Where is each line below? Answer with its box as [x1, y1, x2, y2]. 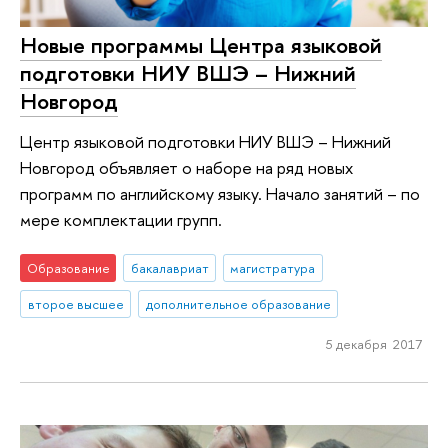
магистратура [230, 259, 316, 278]
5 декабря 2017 [325, 334, 422, 353]
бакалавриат [130, 259, 209, 278]
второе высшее [27, 295, 124, 314]
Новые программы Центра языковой [20, 30, 382, 61]
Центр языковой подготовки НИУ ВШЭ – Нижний [20, 129, 391, 153]
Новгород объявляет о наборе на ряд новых [20, 155, 353, 179]
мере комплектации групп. [20, 207, 222, 231]
